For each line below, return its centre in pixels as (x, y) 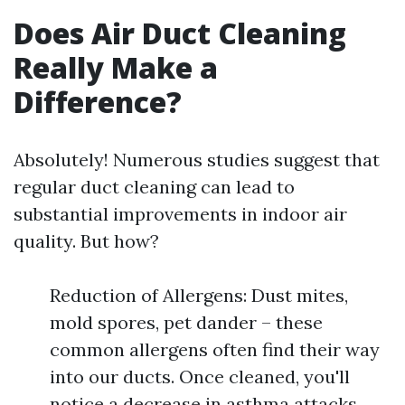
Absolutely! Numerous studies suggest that (197, 160)
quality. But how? (86, 241)
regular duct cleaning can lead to (154, 187)
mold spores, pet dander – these (186, 322)
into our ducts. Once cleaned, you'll (200, 377)
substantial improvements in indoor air (180, 214)
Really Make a (116, 67)
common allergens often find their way (215, 349)
